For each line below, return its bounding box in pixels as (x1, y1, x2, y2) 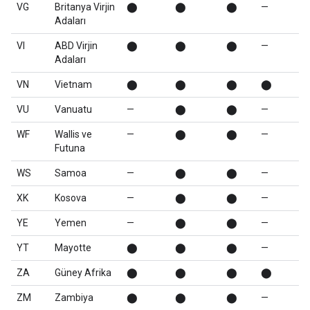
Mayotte (55, 242, 91, 253)
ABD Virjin (55, 40, 98, 51)
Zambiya (55, 292, 93, 303)
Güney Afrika (55, 267, 111, 278)
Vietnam (55, 79, 92, 90)
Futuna (55, 143, 85, 154)
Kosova (55, 192, 86, 203)
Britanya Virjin (55, 1, 115, 12)
